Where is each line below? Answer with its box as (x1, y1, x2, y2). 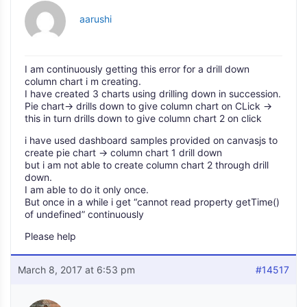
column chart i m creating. (25, 75, 141, 87)
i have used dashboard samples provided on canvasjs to (25, 134, 278, 146)
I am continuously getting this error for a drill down (25, 63, 249, 75)
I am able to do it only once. (25, 184, 149, 195)
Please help (25, 230, 76, 242)
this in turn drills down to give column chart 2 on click (25, 112, 262, 124)
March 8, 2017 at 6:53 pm (18, 264, 135, 275)
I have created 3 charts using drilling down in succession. (25, 88, 281, 99)
